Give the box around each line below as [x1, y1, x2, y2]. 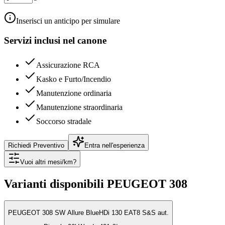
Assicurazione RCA [36, 60, 100, 69]
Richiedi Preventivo [8, 141, 64, 149]
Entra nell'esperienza [84, 141, 145, 149]
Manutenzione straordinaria [36, 102, 123, 111]
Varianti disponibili [4, 177, 107, 190]
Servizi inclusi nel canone [4, 35, 106, 46]
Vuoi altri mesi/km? [20, 158, 76, 166]
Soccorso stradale [36, 117, 91, 126]
